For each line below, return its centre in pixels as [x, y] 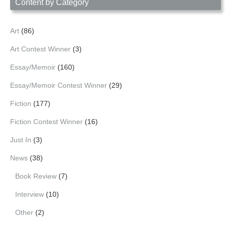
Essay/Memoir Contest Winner [59, 85]
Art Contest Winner [40, 49]
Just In [21, 139]
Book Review [36, 176]
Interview [30, 194]
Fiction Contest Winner [46, 121]
